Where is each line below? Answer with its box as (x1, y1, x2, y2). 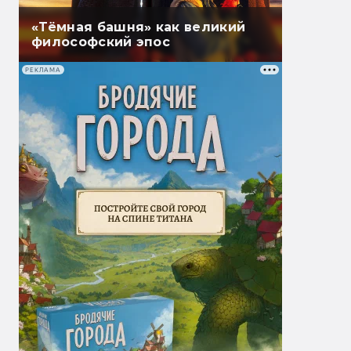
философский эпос (31, 34, 171, 50)
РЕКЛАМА (25, 66, 61, 74)
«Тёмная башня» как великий (31, 20, 246, 35)
